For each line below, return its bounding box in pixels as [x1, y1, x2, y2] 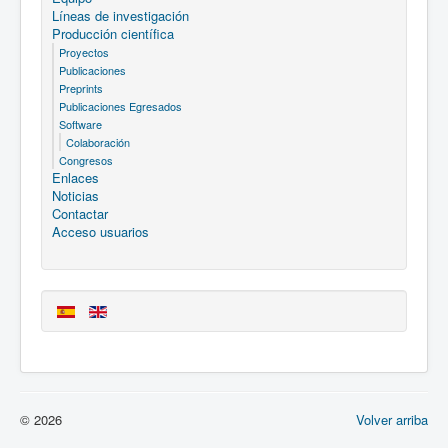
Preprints [59, 80, 103, 97]
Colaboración [66, 134, 130, 151]
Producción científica [52, 24, 174, 44]
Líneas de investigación [52, 6, 189, 26]
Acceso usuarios [52, 222, 149, 242]
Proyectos [59, 44, 109, 61]
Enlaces [52, 168, 99, 188]
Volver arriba [356, 410, 428, 430]
